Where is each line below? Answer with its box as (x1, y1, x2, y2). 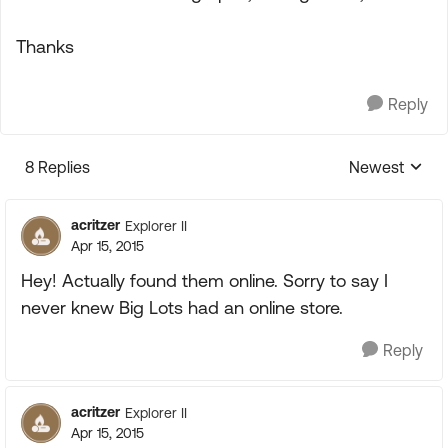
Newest (349, 158, 404, 176)
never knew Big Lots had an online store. (21, 297, 343, 318)
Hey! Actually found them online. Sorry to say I (21, 270, 388, 291)
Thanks (16, 36, 74, 57)
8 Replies (25, 158, 90, 176)
